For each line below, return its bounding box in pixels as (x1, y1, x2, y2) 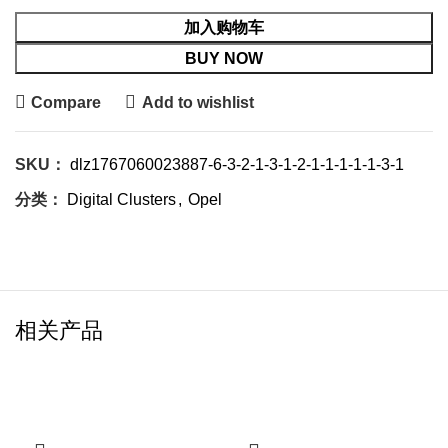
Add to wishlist (141, 93, 254, 111)
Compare (31, 93, 102, 111)
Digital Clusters (67, 191, 176, 208)
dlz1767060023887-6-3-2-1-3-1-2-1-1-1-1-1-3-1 (70, 156, 404, 173)
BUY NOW (185, 50, 263, 67)
